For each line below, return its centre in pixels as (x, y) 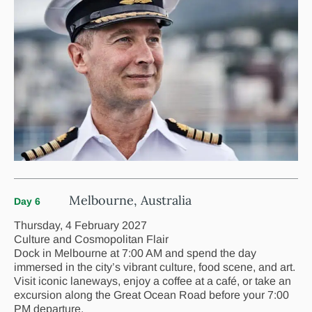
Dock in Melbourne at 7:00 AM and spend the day (135, 253)
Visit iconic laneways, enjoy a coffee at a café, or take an (153, 281)
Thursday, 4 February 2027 (80, 225)
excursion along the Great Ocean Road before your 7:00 (151, 295)
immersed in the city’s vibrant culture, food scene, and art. (155, 267)
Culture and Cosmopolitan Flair (91, 239)
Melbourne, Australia (130, 200)
